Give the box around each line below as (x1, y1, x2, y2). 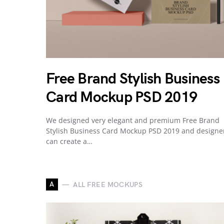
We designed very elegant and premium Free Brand (46, 115, 219, 125)
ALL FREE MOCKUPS (73, 180, 142, 189)
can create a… (46, 136, 92, 146)
